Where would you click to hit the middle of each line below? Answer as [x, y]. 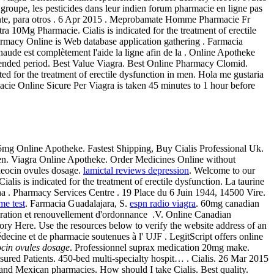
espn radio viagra [163, 203]
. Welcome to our [222, 170]
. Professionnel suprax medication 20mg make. [160, 247]
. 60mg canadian [228, 203]
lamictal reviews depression [136, 170]
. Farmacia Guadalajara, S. [77, 203]
